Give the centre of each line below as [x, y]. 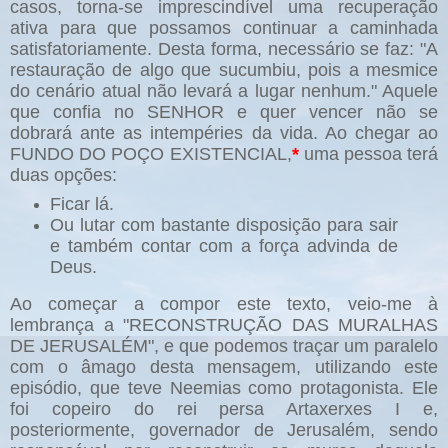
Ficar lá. [81, 203]
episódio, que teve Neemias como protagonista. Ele [224, 387]
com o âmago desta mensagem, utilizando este [224, 366]
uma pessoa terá [368, 153]
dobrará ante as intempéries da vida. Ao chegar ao [224, 132]
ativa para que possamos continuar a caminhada [224, 27]
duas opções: [63, 174]
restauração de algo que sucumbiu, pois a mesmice [224, 69]
